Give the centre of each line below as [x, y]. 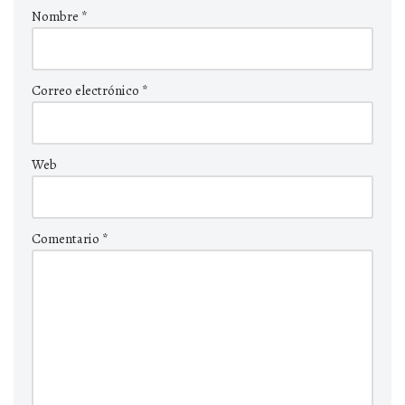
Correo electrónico [87, 90]
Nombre [57, 16]
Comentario [67, 238]
